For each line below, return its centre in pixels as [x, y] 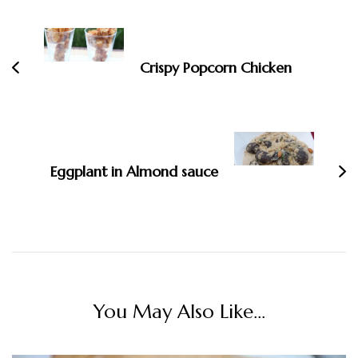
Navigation [66, 26]
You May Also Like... [179, 311]
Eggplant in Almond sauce [134, 171]
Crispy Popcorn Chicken [216, 67]
